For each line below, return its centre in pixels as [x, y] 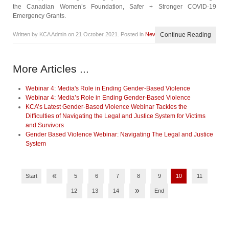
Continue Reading [186, 35]
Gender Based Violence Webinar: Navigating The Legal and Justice [119, 134]
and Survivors [45, 125]
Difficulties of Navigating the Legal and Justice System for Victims [116, 116]
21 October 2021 [97, 34]
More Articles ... [51, 69]
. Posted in [131, 34]
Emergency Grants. [39, 16]
